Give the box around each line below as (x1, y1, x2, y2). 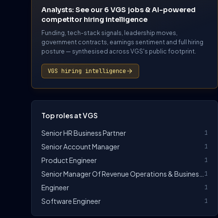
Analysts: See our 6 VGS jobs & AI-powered (41, 5, 196, 15)
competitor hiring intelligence (41, 15, 147, 24)
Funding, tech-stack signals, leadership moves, (41, 29, 178, 37)
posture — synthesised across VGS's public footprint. (41, 48, 196, 55)
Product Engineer (41, 156, 97, 165)
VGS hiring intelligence (48, 67, 126, 75)
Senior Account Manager (41, 142, 120, 151)
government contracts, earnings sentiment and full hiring (41, 38, 203, 46)
